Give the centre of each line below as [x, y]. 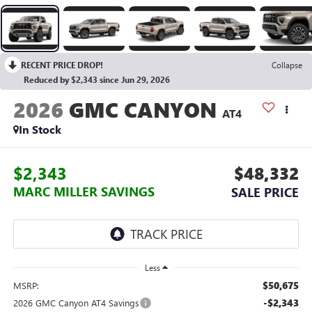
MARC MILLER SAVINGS [84, 192]
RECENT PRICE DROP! [62, 64]
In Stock [40, 129]
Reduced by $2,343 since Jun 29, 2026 [97, 79]
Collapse [287, 64]
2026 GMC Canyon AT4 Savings [76, 303]
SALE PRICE [265, 193]
